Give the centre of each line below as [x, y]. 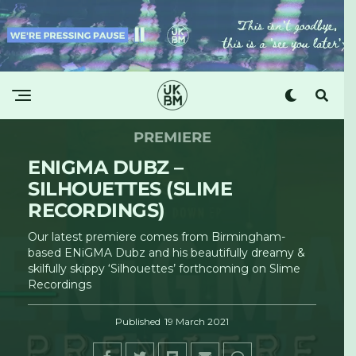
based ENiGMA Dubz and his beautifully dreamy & [166, 252]
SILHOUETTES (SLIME [130, 188]
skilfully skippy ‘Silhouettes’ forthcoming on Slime [164, 268]
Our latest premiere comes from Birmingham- [157, 236]
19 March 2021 [197, 321]
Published [138, 321]
